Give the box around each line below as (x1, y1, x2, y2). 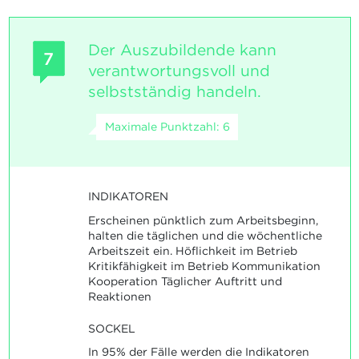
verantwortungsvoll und (87, 62, 270, 81)
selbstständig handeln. (87, 83, 261, 102)
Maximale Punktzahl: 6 (104, 120, 230, 134)
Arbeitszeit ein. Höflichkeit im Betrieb (87, 244, 297, 257)
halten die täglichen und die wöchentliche (87, 228, 322, 242)
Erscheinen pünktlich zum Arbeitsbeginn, (87, 213, 318, 227)
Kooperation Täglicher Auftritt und (87, 274, 282, 288)
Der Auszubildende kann (87, 41, 276, 60)
